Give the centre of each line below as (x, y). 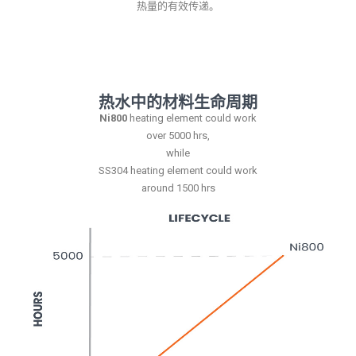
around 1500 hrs (178, 188)
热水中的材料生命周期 (178, 101)
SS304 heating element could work (178, 170)
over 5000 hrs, (178, 135)
